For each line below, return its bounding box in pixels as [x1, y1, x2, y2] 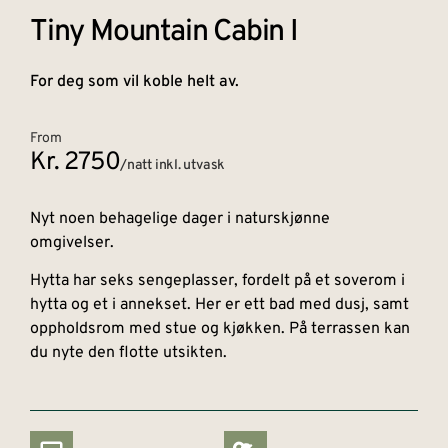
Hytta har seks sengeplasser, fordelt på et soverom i [30, 271, 405, 292]
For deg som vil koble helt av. [30, 71, 239, 92]
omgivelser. [30, 232, 118, 253]
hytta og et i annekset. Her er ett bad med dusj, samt [30, 295, 409, 316]
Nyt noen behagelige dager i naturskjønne [30, 208, 330, 229]
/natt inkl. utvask [120, 156, 226, 174]
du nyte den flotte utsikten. [30, 343, 231, 364]
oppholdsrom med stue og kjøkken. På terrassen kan [30, 319, 410, 340]
